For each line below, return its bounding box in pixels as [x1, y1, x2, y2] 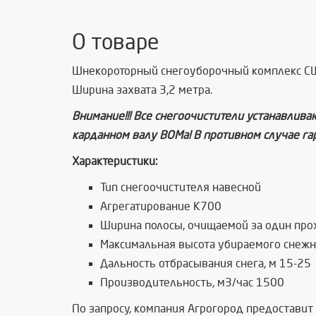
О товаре [72, 31, 159, 54]
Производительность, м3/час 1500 [100, 276, 284, 289]
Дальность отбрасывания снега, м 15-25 [100, 257, 311, 270]
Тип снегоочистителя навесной [100, 181, 261, 194]
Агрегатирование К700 [100, 200, 221, 213]
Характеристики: [72, 155, 158, 168]
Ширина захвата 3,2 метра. [72, 84, 212, 97]
